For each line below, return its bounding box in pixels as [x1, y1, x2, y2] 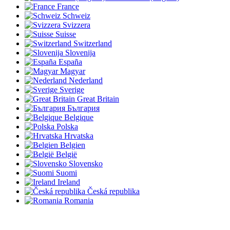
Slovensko [69, 159, 103, 168]
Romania [64, 196, 93, 205]
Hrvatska [64, 131, 93, 140]
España [59, 57, 82, 66]
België [56, 149, 77, 159]
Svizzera [63, 20, 90, 29]
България [67, 103, 100, 112]
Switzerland [73, 39, 112, 48]
